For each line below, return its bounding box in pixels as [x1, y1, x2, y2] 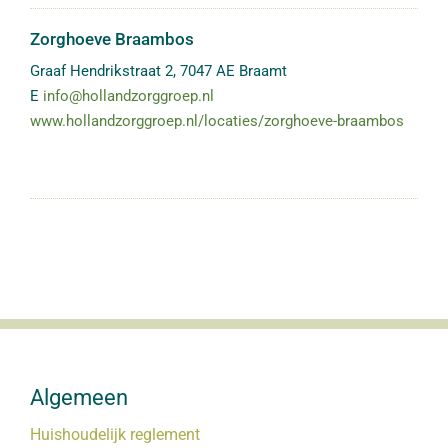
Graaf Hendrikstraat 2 [29, 62, 173, 80]
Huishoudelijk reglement [29, 425, 200, 444]
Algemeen [29, 385, 128, 410]
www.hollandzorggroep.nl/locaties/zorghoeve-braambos [29, 112, 404, 130]
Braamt [238, 62, 287, 80]
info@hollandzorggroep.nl [42, 87, 214, 105]
